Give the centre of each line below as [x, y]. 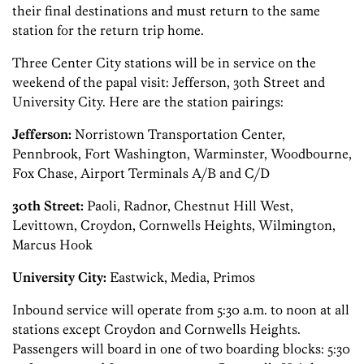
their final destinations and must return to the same [166, 11]
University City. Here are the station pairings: [148, 102]
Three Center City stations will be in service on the [164, 63]
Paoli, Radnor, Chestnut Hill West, [188, 206]
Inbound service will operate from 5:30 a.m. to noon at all [181, 310]
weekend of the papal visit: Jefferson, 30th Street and [169, 82]
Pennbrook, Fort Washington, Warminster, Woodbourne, [182, 154]
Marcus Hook [52, 245]
